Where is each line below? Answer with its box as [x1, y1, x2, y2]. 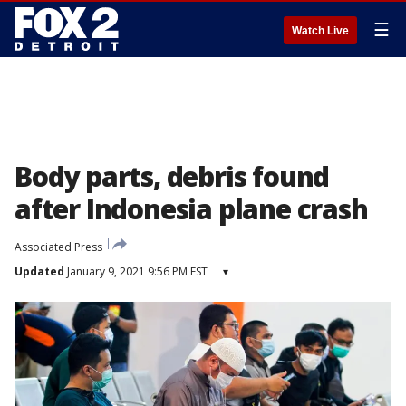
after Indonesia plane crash [14, 190, 368, 227]
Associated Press [14, 239, 102, 255]
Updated [14, 264, 64, 279]
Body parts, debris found [14, 158, 330, 195]
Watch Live [292, 24, 349, 37]
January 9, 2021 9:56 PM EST [64, 264, 208, 279]
